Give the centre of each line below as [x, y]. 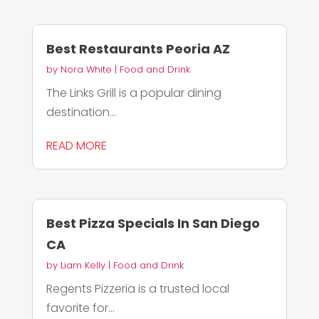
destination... [81, 112]
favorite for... [80, 308]
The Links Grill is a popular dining [134, 93]
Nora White [86, 69]
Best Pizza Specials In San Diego [153, 223]
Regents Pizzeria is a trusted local [137, 288]
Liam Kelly [83, 265]
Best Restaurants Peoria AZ [138, 48]
